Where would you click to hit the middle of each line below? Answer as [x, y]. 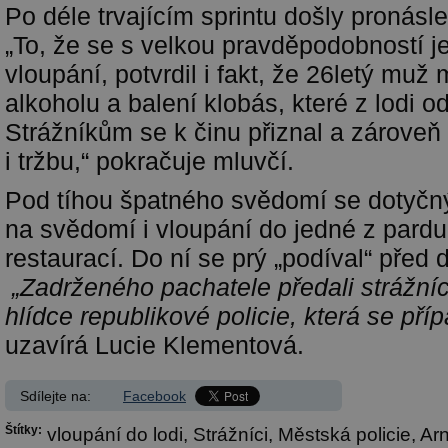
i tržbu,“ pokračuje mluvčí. [149, 161]
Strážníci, [235, 434]
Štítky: [23, 430]
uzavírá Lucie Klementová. [154, 345]
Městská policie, [349, 434]
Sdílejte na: [55, 396]
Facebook [154, 396]
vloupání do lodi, [120, 434]
